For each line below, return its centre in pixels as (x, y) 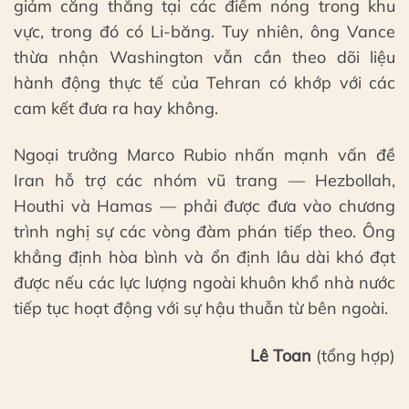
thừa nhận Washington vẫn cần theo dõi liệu (204, 57)
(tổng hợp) (353, 355)
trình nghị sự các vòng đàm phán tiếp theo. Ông (204, 232)
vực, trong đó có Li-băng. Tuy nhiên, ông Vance (204, 31)
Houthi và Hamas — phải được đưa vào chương (204, 206)
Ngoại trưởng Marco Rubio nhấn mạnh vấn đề (204, 155)
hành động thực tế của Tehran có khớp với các (204, 82)
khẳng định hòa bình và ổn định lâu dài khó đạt (204, 257)
